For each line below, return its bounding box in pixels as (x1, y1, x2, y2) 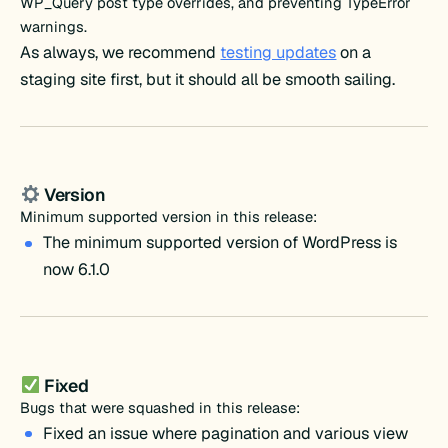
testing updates (220, 41, 337, 63)
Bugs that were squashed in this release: (20, 397, 301, 417)
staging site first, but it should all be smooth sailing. (20, 68, 396, 90)
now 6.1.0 (42, 259, 110, 281)
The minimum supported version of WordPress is (42, 232, 397, 254)
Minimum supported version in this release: (20, 207, 318, 227)
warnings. (20, 16, 88, 36)
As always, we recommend (20, 41, 221, 63)
